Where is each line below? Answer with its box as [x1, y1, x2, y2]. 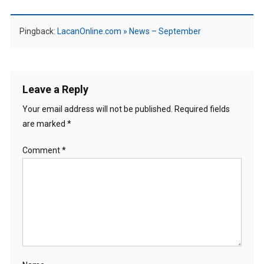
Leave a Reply [22, 82, 88, 95]
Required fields [174, 104, 230, 114]
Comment [22, 145, 62, 155]
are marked [22, 118, 67, 128]
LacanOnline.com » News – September [57, 26, 201, 36]
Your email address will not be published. [22, 104, 173, 114]
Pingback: [19, 26, 57, 36]
